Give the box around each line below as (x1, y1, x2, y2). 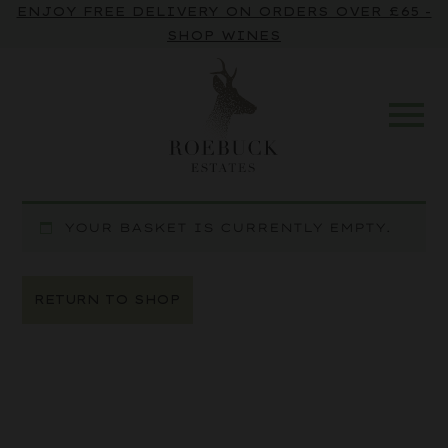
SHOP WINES (167, 28, 281, 43)
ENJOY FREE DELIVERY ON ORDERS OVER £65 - (16, 4, 432, 19)
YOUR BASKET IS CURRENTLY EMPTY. (64, 220, 392, 236)
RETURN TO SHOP (34, 292, 181, 308)
